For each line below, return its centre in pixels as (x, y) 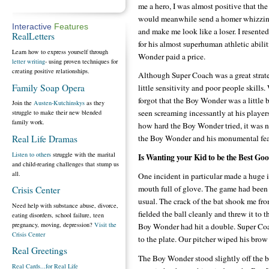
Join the (23, 103)
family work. (28, 122)
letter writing (29, 62)
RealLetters (33, 36)
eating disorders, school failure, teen (58, 215)
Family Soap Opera (48, 87)
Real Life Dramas (45, 138)
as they (95, 103)
